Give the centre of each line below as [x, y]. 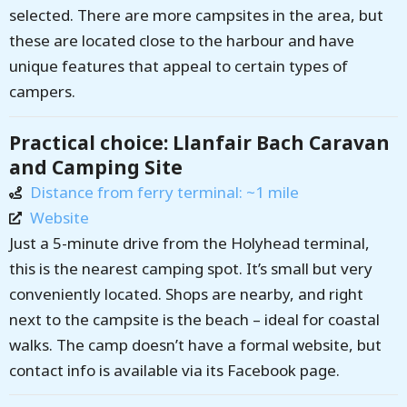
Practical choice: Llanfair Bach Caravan [199, 142]
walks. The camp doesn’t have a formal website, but [195, 344]
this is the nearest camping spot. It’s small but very [191, 268]
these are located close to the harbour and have [182, 41]
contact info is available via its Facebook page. [174, 370]
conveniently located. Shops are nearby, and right [186, 293]
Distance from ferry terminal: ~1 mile [164, 192]
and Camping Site [96, 167]
